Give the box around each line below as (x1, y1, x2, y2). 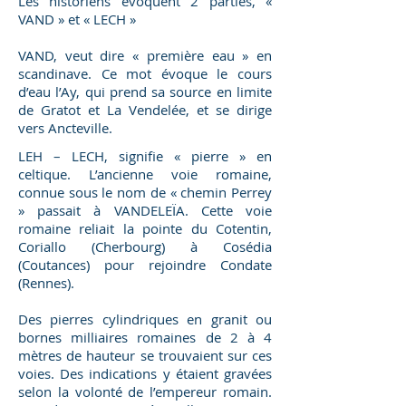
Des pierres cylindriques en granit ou (18, 310, 272, 328)
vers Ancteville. (18, 119, 112, 137)
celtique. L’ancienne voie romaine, (18, 165, 272, 183)
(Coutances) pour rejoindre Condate (18, 256, 272, 274)
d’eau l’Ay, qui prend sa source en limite (18, 82, 272, 101)
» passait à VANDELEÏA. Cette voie (18, 201, 272, 219)
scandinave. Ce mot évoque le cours (18, 64, 272, 82)
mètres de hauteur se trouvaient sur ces (18, 346, 272, 364)
